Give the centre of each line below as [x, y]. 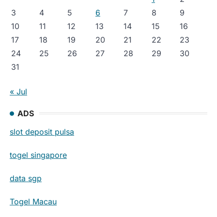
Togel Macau [33, 201]
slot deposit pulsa [42, 132]
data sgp [26, 178]
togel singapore [38, 155]
